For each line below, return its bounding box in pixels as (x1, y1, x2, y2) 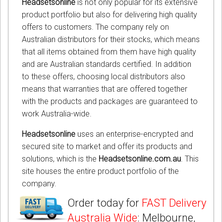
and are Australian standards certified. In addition (22, 59, 191, 69)
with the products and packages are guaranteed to (22, 97, 198, 107)
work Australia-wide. (22, 109, 92, 119)
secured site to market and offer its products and (22, 142, 192, 152)
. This (181, 154, 199, 164)
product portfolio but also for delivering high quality (22, 10, 197, 20)
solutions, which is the (22, 154, 99, 164)
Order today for (67, 197, 142, 210)
